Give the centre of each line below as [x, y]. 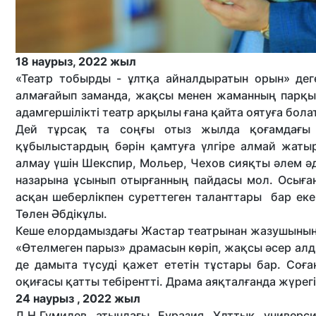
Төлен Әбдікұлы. [63, 214]
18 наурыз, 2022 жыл [77, 61]
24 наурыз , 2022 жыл [79, 298]
